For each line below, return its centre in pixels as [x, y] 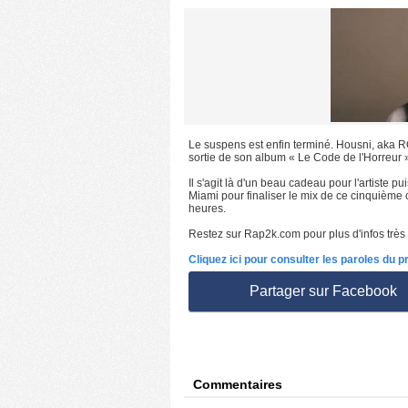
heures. [207, 209]
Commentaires [238, 384]
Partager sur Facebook [323, 291]
